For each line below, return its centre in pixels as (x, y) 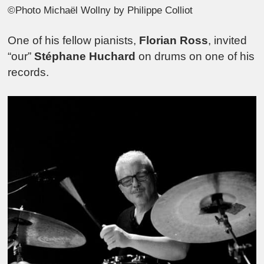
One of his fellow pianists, (74, 41)
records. (29, 72)
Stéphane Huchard (85, 57)
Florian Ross (174, 41)
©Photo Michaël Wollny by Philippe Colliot (100, 10)
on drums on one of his (195, 57)
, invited (228, 41)
